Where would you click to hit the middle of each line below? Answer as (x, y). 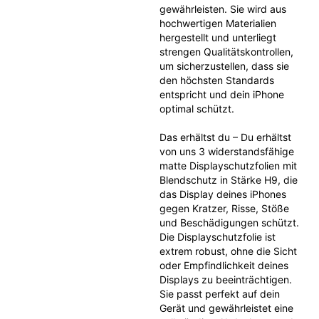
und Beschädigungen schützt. (229, 223)
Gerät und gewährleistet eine (226, 308)
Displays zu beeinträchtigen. (225, 279)
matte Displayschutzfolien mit (228, 166)
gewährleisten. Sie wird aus (223, 9)
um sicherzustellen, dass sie (224, 66)
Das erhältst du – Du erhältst (225, 137)
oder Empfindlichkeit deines (224, 265)
